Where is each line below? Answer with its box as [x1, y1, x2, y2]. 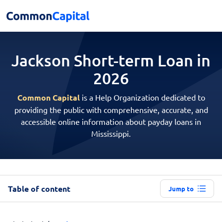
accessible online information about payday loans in [21, 116, 201, 126]
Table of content [8, 183, 70, 194]
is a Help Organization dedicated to [79, 92, 205, 102]
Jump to [168, 184, 194, 193]
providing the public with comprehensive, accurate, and [14, 105, 208, 114]
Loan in [158, 51, 211, 70]
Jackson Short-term [11, 51, 158, 70]
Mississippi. [91, 128, 131, 138]
